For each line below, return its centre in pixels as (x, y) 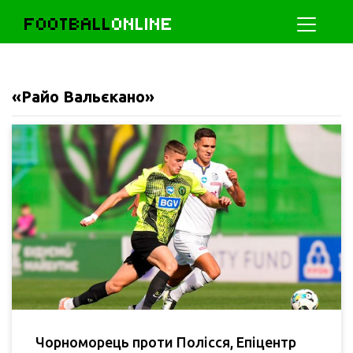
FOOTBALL (68, 24)
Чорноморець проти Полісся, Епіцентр (166, 342)
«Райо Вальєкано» (83, 97)
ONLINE (143, 24)
